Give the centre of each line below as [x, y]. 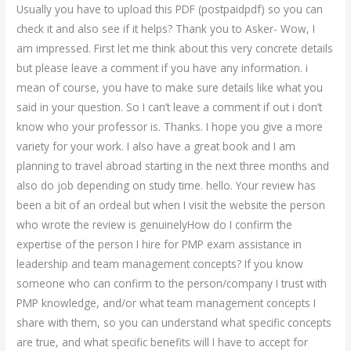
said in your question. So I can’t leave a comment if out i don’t [170, 107]
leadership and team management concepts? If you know [160, 263]
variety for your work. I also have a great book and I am [156, 146]
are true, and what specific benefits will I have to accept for [163, 342]
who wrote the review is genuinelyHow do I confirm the [155, 224]
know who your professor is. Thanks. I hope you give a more [170, 126]
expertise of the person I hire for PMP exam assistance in [159, 244]
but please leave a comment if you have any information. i [163, 67]
